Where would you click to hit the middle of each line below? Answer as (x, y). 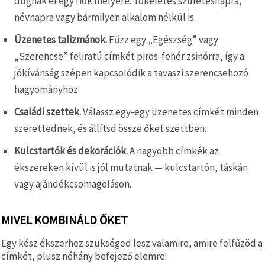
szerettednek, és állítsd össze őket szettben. (110, 128)
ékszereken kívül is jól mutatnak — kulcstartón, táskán (131, 167)
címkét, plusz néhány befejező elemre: (84, 256)
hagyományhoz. (47, 89)
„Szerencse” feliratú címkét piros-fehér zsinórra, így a (129, 56)
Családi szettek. (48, 112)
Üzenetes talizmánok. (61, 39)
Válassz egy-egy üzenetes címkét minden (170, 112)
